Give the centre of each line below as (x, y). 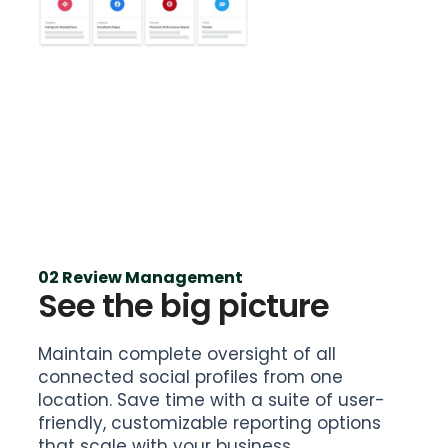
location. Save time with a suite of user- (212, 399)
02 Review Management (141, 277)
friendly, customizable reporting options (210, 422)
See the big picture (184, 305)
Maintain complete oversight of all (187, 353)
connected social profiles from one (191, 376)
